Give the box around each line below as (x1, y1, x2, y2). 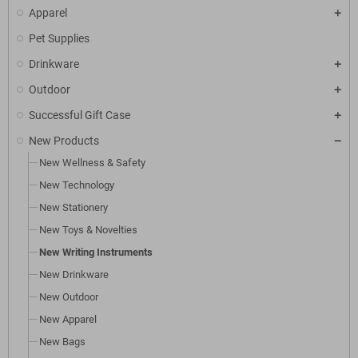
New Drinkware (39, 268, 109, 281)
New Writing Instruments (39, 246, 153, 259)
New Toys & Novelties (39, 224, 137, 237)
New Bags (39, 336, 86, 348)
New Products (29, 134, 99, 148)
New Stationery (39, 201, 108, 214)
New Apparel (39, 313, 97, 326)
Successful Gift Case (29, 109, 130, 122)
